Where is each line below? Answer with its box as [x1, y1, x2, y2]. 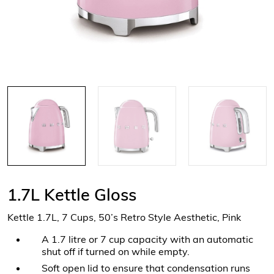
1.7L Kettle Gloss [7, 184, 136, 205]
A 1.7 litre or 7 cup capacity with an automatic [42, 233, 253, 245]
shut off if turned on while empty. [42, 245, 190, 257]
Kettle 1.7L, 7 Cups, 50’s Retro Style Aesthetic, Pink [7, 211, 241, 223]
